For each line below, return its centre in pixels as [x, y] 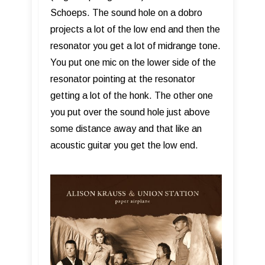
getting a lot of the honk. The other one [132, 96]
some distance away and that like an [126, 129]
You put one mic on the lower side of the [133, 63]
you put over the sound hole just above [130, 112]
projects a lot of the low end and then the [135, 30]
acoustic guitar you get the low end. [124, 146]
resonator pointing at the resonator [123, 79]
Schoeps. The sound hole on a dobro [126, 13]
